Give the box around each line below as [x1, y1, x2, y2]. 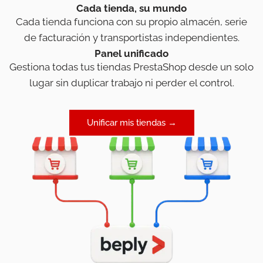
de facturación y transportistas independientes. [23, 32, 240, 44]
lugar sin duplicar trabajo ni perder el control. [29, 77, 234, 89]
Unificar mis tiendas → [86, 117, 177, 129]
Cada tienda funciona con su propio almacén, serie [16, 16, 247, 28]
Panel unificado [95, 48, 168, 60]
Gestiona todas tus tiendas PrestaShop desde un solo [9, 61, 254, 73]
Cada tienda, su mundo [76, 2, 187, 15]
